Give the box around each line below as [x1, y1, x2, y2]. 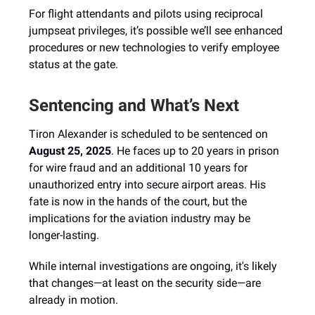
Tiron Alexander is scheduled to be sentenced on [29, 127, 268, 141]
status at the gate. [29, 58, 118, 71]
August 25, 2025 [29, 144, 111, 157]
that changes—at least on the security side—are [29, 276, 261, 290]
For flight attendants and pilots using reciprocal [29, 7, 263, 20]
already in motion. [29, 293, 118, 307]
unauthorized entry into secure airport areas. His [29, 178, 266, 191]
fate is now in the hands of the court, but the [29, 195, 247, 208]
